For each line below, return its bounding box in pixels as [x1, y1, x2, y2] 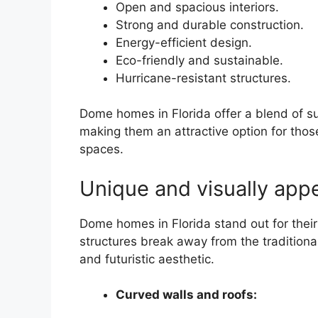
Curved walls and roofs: [116, 287, 257, 302]
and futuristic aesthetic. [79, 251, 214, 266]
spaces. [79, 142, 124, 157]
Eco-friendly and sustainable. [116, 53, 283, 67]
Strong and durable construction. [116, 17, 304, 32]
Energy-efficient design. [116, 35, 252, 50]
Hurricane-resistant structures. [116, 70, 291, 85]
